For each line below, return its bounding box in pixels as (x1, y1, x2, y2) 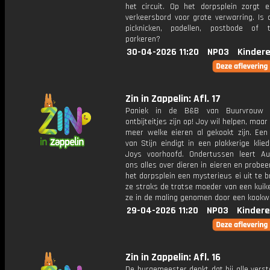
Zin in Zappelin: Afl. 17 (125, 92, 221, 105)
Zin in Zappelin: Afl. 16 (125, 251, 221, 264)
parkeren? (125, 34, 160, 45)
